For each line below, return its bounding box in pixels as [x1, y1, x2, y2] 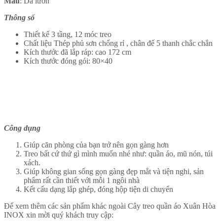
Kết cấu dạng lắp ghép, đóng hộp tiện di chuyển [24, 185, 173, 194]
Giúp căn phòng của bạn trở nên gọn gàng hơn [24, 141, 169, 149]
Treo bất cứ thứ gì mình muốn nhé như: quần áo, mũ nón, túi [24, 149, 213, 158]
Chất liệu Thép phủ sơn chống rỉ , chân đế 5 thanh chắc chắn [24, 39, 213, 48]
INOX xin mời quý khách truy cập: [4, 211, 113, 220]
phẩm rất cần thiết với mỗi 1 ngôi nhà [24, 176, 140, 185]
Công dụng [4, 124, 40, 133]
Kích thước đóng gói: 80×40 [24, 57, 112, 66]
